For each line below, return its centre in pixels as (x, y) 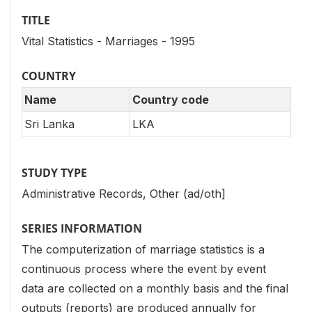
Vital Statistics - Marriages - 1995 (108, 41)
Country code (171, 100)
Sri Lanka (49, 124)
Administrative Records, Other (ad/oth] (124, 194)
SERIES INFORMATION (82, 229)
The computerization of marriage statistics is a (143, 250)
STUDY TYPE (54, 173)
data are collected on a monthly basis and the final (155, 289)
